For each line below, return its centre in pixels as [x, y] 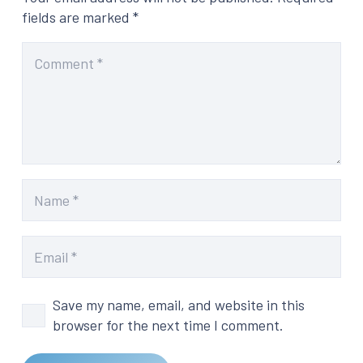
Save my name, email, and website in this [179, 305]
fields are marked [77, 17]
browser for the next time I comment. [168, 325]
